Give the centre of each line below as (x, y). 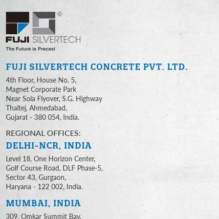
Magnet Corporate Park (41, 89)
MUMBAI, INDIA (44, 203)
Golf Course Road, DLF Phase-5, (54, 168)
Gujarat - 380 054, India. (43, 117)
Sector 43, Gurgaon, (36, 177)
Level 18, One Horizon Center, (51, 159)
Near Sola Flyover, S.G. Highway (54, 99)
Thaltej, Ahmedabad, (36, 108)
